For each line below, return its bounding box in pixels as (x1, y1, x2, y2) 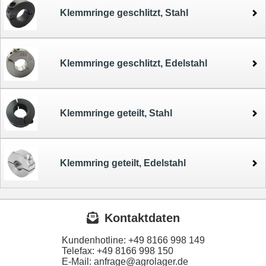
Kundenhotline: (61, 235, 128, 246)
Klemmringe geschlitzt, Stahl (60, 8, 188, 18)
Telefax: (61, 246, 97, 256)
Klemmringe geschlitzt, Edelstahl (60, 58, 207, 68)
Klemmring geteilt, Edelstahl (60, 158, 186, 169)
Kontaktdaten (104, 211, 180, 225)
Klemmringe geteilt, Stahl (60, 107, 172, 118)
